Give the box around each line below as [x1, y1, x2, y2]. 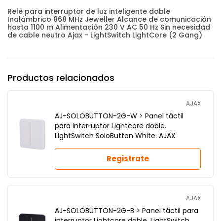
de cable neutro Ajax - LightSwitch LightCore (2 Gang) [7, 30, 202, 40]
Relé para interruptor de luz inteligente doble [7, 6, 170, 17]
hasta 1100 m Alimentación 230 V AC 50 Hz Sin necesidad [7, 22, 210, 33]
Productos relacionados [7, 72, 114, 84]
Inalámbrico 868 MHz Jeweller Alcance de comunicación [7, 14, 211, 25]
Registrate [107, 153, 149, 164]
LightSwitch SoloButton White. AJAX [55, 131, 176, 141]
